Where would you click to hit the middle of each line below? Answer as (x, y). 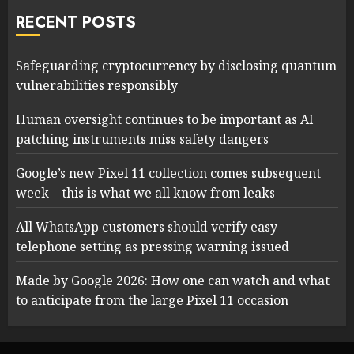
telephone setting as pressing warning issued (153, 246)
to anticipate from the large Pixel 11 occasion (152, 300)
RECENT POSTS (76, 22)
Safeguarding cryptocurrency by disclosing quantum (176, 65)
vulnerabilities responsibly (97, 85)
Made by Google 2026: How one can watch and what (173, 280)
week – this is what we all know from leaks (145, 192)
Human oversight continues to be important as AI (165, 119)
